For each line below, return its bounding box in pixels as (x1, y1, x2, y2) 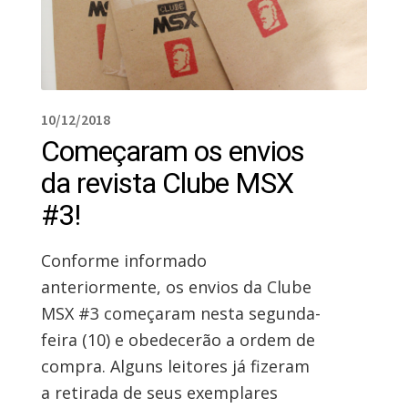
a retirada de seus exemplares (40, 381, 278, 403)
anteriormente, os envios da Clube (40, 275, 311, 298)
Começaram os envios (40, 133, 304, 168)
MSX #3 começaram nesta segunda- (40, 301, 321, 324)
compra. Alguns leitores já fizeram (40, 354, 310, 377)
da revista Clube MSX (40, 165, 293, 200)
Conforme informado (40, 249, 207, 271)
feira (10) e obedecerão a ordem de (40, 328, 315, 351)
